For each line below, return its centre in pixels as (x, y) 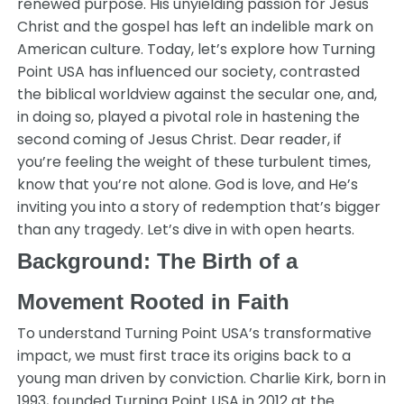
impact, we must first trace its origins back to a (184, 356)
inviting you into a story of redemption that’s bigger (199, 207)
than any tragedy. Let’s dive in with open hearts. (186, 230)
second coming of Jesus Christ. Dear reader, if (180, 139)
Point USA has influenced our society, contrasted (189, 72)
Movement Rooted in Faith (154, 302)
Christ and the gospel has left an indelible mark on (196, 27)
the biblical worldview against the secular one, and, (197, 94)
